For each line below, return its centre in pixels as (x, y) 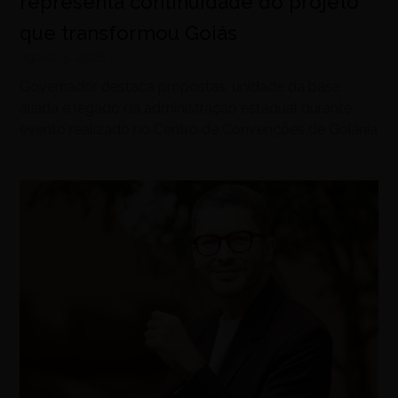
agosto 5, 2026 (63, 56)
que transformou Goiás (129, 32)
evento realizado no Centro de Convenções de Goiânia (199, 129)
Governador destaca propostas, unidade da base (180, 86)
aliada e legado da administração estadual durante (186, 107)
